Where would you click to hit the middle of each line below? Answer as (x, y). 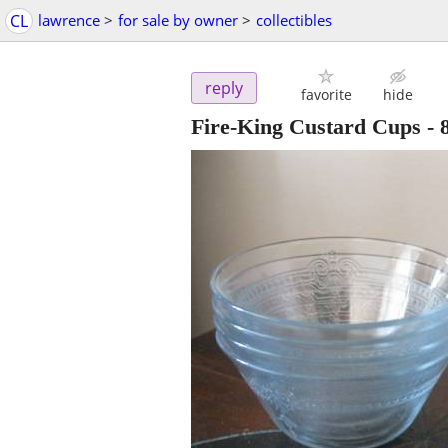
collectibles (294, 20)
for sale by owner (178, 20)
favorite (326, 95)
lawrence (69, 20)
